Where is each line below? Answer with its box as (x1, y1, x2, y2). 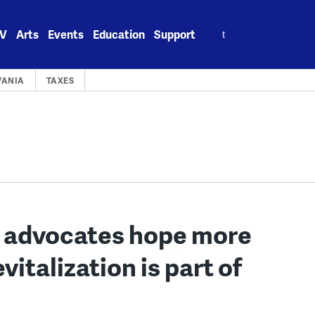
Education (93, 26, 146, 42)
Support (154, 26, 196, 42)
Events (48, 26, 84, 42)
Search (205, 18, 242, 34)
